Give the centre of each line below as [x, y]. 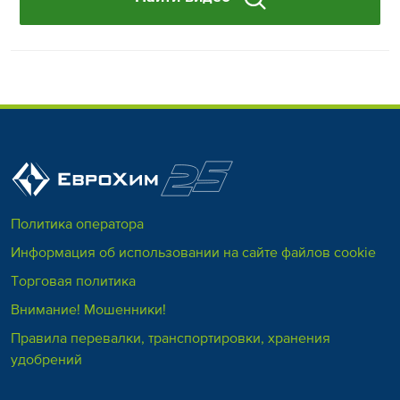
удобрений [46, 359]
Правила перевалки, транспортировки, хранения [171, 338]
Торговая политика [73, 281]
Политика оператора [77, 224]
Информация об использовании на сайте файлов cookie [193, 252]
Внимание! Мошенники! [88, 309]
